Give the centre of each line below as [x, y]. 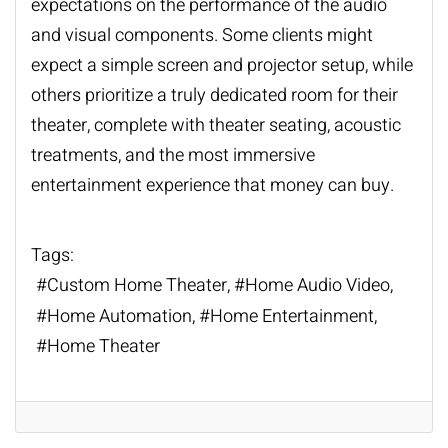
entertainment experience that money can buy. [214, 186]
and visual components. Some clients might [202, 36]
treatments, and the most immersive [173, 156]
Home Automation [119, 316]
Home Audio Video [317, 286]
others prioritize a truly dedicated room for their [214, 96]
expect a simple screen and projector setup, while [222, 66]
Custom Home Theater [137, 286]
